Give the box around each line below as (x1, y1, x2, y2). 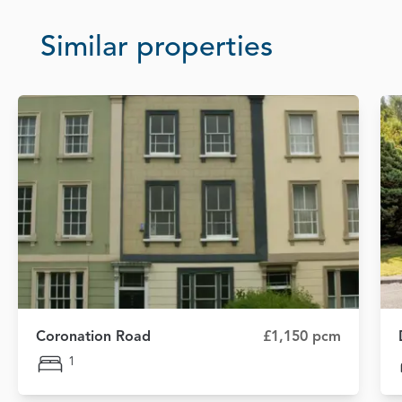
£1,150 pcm (263, 329, 341, 345)
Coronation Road (36, 329, 151, 345)
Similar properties (40, 34, 273, 64)
